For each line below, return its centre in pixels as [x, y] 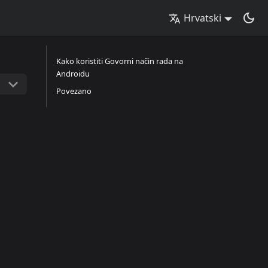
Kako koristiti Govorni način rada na [120, 61]
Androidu [73, 74]
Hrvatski [203, 18]
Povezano [74, 91]
